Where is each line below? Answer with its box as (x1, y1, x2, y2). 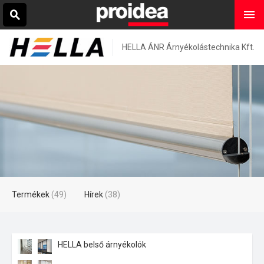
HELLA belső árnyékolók (58, 240, 147, 249)
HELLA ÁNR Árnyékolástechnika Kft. (122, 42, 255, 52)
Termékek (12, 190, 49, 199)
